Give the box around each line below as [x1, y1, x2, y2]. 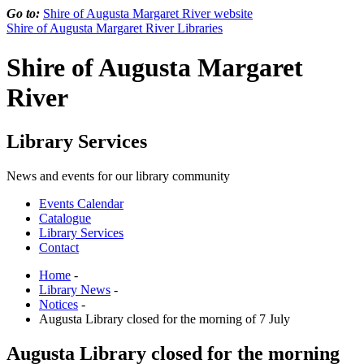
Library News [39, 282, 110, 297]
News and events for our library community [6, 168, 230, 183]
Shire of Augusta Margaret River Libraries [6, 21, 223, 35]
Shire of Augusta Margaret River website [43, 6, 253, 20]
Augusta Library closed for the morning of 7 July [39, 311, 290, 326]
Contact [39, 240, 79, 254]
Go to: [6, 6, 40, 20]
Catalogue [39, 210, 91, 225]
